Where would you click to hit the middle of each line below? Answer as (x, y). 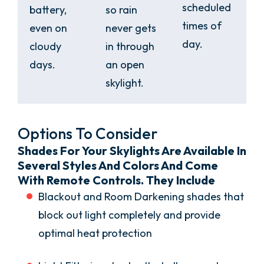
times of (202, 26)
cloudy (45, 47)
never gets (131, 28)
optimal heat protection (95, 233)
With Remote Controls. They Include (116, 180)
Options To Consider (88, 134)
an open (125, 65)
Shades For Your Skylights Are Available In (132, 151)
